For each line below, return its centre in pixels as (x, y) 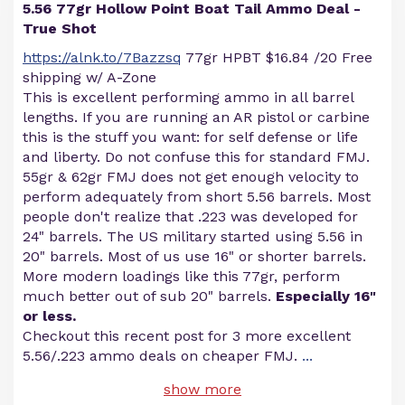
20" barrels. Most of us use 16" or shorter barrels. (194, 256)
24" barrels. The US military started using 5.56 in (193, 236)
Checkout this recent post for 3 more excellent (187, 336)
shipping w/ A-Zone (89, 77)
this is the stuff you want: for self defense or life (190, 137)
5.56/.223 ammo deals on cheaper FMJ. (162, 356)
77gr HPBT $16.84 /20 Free (277, 57)
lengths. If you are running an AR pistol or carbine (196, 117)
